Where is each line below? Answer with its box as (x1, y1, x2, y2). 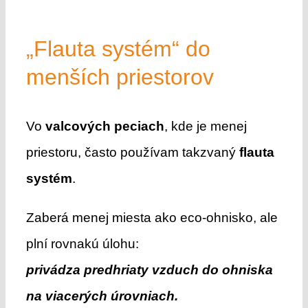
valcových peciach (45, 118, 164, 133)
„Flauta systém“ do (25, 36, 210, 61)
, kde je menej (164, 118, 247, 133)
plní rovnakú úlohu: (25, 236, 139, 251)
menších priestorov (25, 64, 214, 89)
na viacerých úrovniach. (25, 288, 178, 303)
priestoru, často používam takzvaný (25, 144, 239, 159)
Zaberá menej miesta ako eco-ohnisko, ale (25, 210, 278, 225)
